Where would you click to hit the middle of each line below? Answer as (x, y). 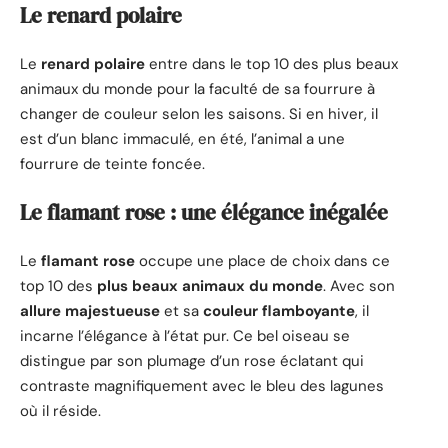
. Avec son (359, 285)
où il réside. (60, 410)
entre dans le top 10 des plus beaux (271, 63)
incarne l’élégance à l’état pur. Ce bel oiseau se (185, 335)
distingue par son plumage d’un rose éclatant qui (192, 360)
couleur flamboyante (279, 310)
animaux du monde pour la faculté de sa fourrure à (197, 88)
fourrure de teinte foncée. (112, 163)
